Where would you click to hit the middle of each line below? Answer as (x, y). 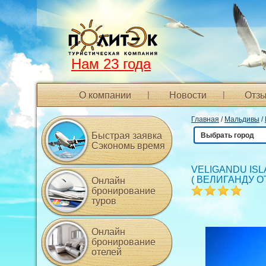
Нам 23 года (111, 64)
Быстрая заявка (127, 136)
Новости (188, 95)
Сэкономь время (128, 146)
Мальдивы (242, 119)
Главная (205, 119)
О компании (105, 95)
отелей (107, 252)
